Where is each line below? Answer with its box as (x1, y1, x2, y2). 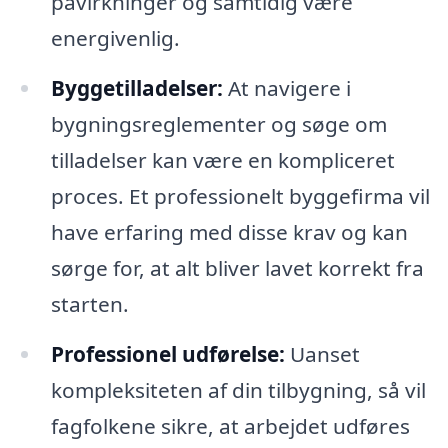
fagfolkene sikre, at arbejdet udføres (50, 411, 410, 440)
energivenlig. (50, 24, 180, 53)
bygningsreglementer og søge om (50, 109, 387, 138)
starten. (50, 289, 129, 318)
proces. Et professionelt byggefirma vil (50, 181, 430, 210)
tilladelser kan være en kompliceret (50, 145, 395, 174)
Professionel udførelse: (50, 339, 285, 368)
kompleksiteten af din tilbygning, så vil (50, 375, 426, 404)
